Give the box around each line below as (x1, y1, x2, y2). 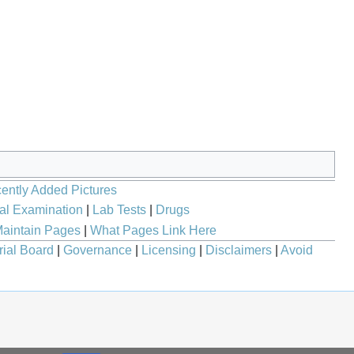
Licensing (141, 243, 196, 258)
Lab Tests (92, 202, 146, 217)
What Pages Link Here (89, 223, 217, 237)
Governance (63, 243, 132, 258)
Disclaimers (205, 243, 272, 258)
